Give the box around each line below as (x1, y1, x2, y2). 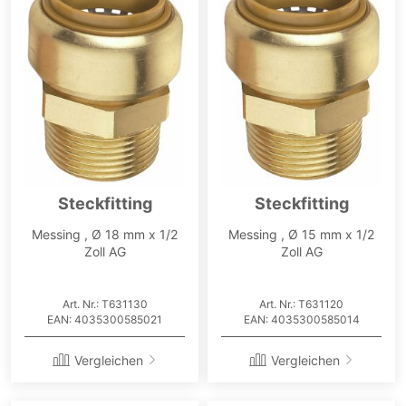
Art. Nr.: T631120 (259, 296, 343, 311)
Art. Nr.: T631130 (62, 296, 148, 311)
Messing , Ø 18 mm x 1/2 (32, 226, 178, 242)
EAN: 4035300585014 (243, 312, 360, 326)
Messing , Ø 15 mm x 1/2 (228, 226, 374, 242)
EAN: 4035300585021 (47, 312, 162, 326)
